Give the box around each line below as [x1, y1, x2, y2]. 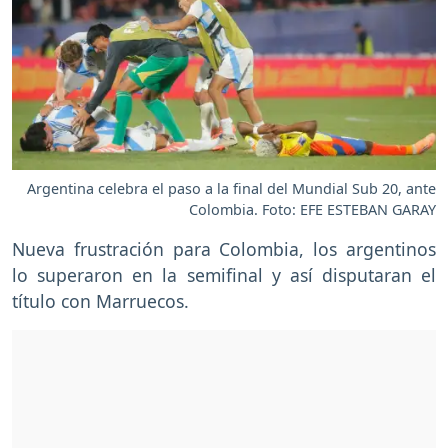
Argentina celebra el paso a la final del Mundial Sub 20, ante [27, 179, 436, 199]
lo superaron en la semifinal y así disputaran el [12, 263, 436, 288]
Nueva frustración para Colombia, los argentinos [12, 237, 436, 262]
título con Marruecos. [12, 289, 189, 314]
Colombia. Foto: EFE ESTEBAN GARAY [189, 200, 436, 220]
